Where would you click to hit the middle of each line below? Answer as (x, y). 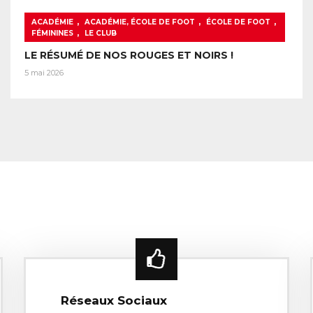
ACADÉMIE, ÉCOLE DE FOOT (140, 22)
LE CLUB (101, 34)
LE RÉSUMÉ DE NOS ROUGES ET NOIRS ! (129, 56)
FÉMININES (52, 34)
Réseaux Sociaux (114, 300)
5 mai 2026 (44, 73)
